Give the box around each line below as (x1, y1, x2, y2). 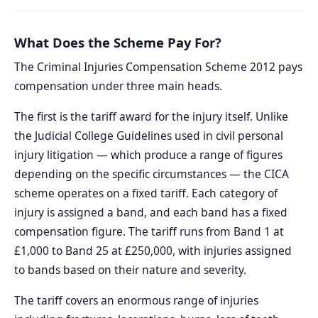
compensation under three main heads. (14, 78, 222, 94)
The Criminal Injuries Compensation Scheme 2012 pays (14, 59, 302, 75)
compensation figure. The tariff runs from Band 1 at (14, 224, 284, 240)
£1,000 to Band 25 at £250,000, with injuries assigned (14, 243, 292, 259)
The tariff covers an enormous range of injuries (14, 292, 258, 309)
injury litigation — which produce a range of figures (14, 147, 283, 163)
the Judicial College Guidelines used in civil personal (14, 128, 283, 144)
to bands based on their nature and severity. (14, 262, 246, 278)
